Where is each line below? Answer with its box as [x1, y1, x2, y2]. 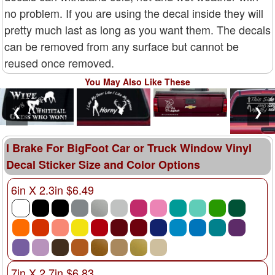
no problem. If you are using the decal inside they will [4, 4, 263, 21]
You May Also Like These [85, 75, 190, 88]
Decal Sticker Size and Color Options [6, 156, 200, 172]
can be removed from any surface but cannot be [4, 37, 239, 54]
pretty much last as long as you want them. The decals [4, 21, 271, 37]
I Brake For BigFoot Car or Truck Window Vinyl [6, 139, 252, 156]
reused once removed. [4, 54, 114, 71]
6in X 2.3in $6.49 [11, 181, 94, 198]
